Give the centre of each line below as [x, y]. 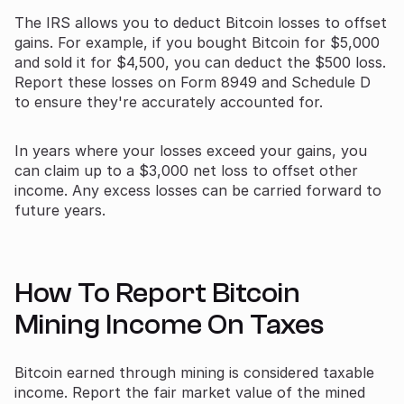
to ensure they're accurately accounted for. [169, 101]
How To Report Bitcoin [157, 293]
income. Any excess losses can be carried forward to [198, 190]
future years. [60, 210]
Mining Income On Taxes [169, 324]
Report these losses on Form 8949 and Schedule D [193, 82]
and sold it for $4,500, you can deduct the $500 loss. [200, 62]
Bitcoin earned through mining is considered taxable [194, 372]
